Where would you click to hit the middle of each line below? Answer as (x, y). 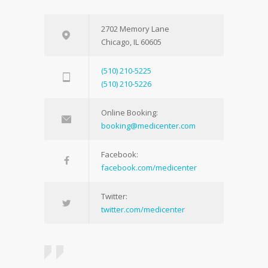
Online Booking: (130, 112)
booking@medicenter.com (148, 126)
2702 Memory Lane (135, 29)
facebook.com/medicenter (149, 167)
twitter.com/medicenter (143, 209)
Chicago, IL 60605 (131, 42)
